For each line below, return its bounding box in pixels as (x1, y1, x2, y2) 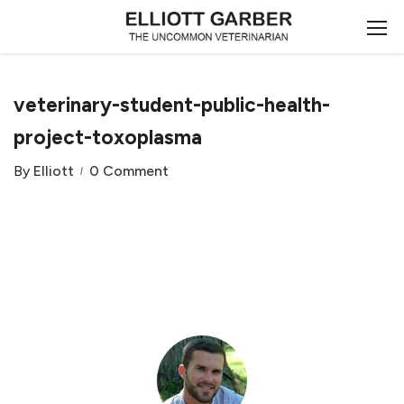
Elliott (33, 162, 74, 179)
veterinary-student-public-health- (14, 93, 330, 117)
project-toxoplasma (14, 125, 202, 150)
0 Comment (89, 162, 169, 179)
